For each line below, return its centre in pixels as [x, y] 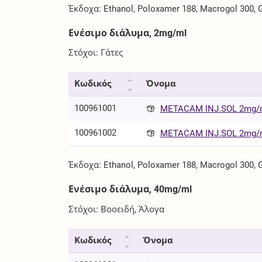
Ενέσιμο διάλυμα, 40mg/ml [130, 189]
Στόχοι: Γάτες [96, 53]
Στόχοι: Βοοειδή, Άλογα [117, 209]
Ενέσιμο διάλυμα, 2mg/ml [128, 33]
